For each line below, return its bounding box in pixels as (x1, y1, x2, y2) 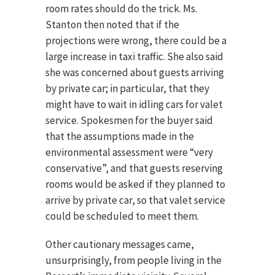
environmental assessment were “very (45, 145, 213, 159)
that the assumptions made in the (45, 130, 194, 143)
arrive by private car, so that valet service (45, 193, 225, 207)
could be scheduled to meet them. (45, 209, 199, 223)
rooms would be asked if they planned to (45, 177, 225, 191)
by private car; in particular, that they (45, 82, 209, 95)
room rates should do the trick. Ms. (45, 2, 197, 15)
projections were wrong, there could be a (45, 34, 227, 47)
